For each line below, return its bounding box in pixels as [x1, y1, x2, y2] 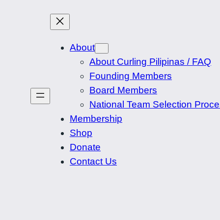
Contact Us [70, 156, 117, 167]
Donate [70, 142, 101, 153]
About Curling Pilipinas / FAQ [89, 56, 211, 67]
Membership [70, 113, 122, 124]
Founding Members [89, 71, 172, 82]
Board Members [89, 85, 157, 96]
